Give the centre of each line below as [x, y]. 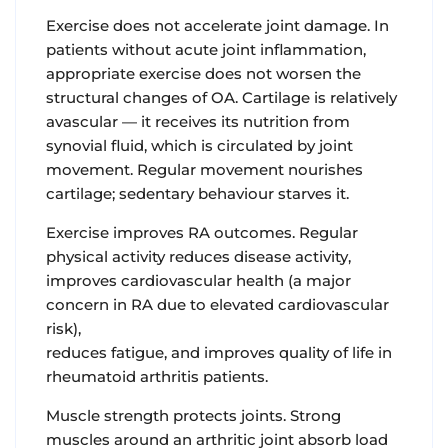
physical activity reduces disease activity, [198, 257]
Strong [313, 416]
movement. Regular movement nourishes [204, 170]
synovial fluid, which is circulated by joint [199, 146]
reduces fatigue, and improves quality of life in [219, 353]
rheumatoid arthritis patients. [157, 377]
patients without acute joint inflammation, [206, 50]
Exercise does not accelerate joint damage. [208, 26]
